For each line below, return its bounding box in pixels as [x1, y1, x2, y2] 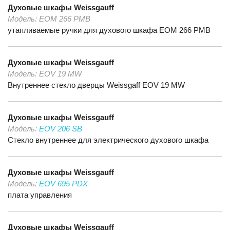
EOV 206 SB [39, 124, 82, 133]
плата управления [8, 190, 72, 199]
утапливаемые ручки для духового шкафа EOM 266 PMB [8, 26, 210, 34]
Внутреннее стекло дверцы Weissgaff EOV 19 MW [8, 81, 185, 89]
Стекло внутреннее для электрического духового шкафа [8, 136, 208, 144]
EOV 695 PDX [39, 179, 88, 188]
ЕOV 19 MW [39, 69, 82, 78]
